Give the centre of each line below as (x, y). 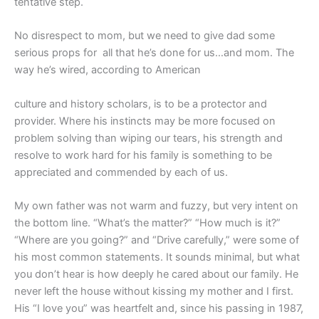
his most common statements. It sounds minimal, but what (157, 257)
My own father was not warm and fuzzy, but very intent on (156, 206)
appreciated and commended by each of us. (121, 172)
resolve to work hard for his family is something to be (143, 155)
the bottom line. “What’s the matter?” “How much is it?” (147, 223)
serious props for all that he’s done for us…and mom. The (154, 53)
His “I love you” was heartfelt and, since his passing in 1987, (159, 309)
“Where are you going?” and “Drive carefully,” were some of (157, 240)
